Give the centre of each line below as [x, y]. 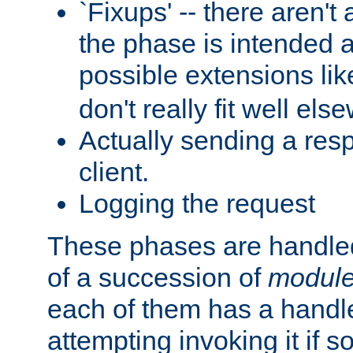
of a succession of [158, 277]
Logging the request [197, 203]
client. [114, 171]
